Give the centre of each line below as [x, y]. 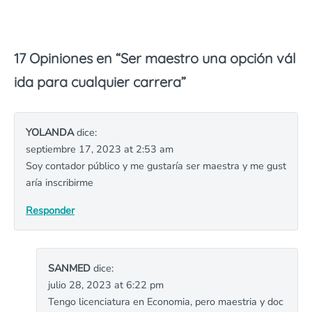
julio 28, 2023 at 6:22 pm [106, 285]
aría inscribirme [60, 182]
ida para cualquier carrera [97, 82]
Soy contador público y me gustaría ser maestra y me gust [156, 166]
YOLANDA [50, 132]
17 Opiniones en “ [67, 58]
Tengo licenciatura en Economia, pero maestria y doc [166, 302]
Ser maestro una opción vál [208, 58]
